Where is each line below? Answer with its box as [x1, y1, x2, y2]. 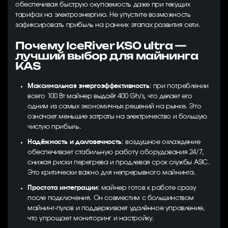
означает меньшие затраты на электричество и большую [27, 113, 208, 120]
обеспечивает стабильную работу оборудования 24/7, [27, 149, 204, 156]
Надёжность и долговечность [27, 139, 122, 146]
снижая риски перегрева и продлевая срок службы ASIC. [27, 159, 210, 166]
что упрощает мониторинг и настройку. [27, 215, 154, 222]
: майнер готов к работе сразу [97, 185, 196, 191]
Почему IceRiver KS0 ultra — [15, 39, 187, 52]
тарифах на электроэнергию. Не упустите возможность [15, 12, 191, 18]
